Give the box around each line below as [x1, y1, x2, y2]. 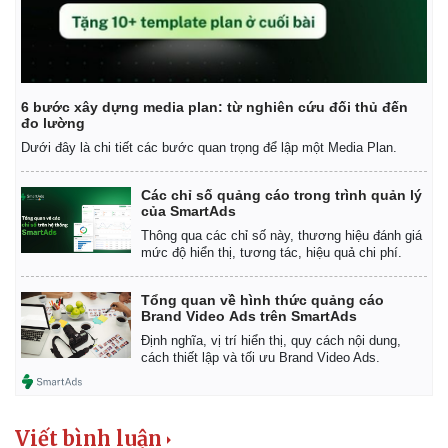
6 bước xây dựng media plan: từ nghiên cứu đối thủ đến [21, 98, 408, 115]
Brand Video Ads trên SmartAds [141, 307, 357, 324]
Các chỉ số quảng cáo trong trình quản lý [141, 186, 422, 203]
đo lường [21, 114, 85, 131]
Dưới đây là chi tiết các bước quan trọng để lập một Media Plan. [21, 139, 397, 155]
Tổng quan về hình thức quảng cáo [141, 291, 384, 308]
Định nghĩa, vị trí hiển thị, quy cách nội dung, [141, 332, 401, 348]
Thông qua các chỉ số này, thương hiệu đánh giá [141, 227, 422, 243]
